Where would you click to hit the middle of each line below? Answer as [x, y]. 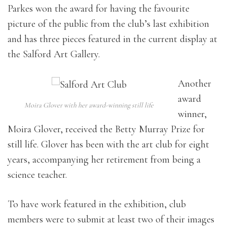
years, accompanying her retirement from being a [104, 160]
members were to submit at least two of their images [111, 219]
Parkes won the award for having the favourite [99, 9]
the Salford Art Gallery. [54, 54]
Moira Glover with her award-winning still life [89, 105]
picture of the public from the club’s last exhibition [108, 24]
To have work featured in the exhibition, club [97, 204]
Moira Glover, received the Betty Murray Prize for [106, 129]
